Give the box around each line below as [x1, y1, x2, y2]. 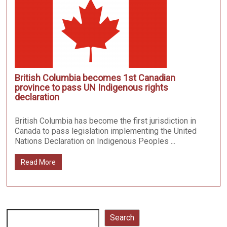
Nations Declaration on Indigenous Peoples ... [15, 136, 176, 146]
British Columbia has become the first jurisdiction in [15, 116, 197, 126]
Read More [21, 158, 56, 167]
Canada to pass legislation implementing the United [15, 126, 197, 136]
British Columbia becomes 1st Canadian [15, 72, 176, 84]
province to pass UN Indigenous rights [15, 82, 169, 93]
